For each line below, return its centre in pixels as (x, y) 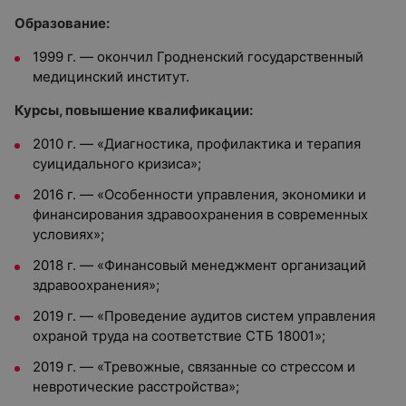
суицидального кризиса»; (117, 164)
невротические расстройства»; (136, 387)
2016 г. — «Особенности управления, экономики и (199, 194)
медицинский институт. (111, 77)
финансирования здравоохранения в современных (200, 214)
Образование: (62, 23)
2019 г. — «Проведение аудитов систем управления (204, 316)
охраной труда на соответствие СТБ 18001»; (179, 336)
